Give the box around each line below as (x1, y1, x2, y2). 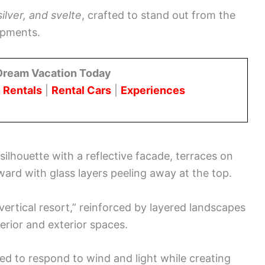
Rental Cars (51, 84, 111, 97)
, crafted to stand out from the (82, 9, 235, 22)
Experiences (121, 84, 185, 97)
